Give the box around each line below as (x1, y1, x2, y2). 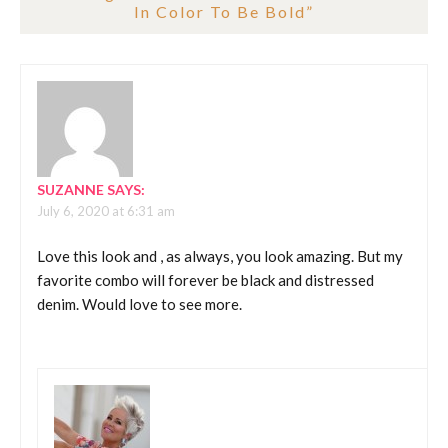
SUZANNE (37, 181, 104, 199)
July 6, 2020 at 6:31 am (37, 203, 175, 220)
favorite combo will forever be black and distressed (37, 270, 374, 289)
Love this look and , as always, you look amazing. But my (37, 246, 403, 265)
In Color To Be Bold (134, 2, 306, 22)
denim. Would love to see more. (37, 294, 242, 313)
